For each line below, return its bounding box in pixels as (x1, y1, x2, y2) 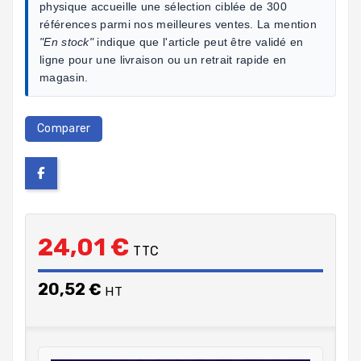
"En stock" (39, 35, 93, 48)
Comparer (37, 121, 91, 135)
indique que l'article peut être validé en (93, 35, 304, 48)
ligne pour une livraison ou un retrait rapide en (39, 52, 287, 66)
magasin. (39, 70, 89, 84)
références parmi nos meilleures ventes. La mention (39, 17, 317, 31)
